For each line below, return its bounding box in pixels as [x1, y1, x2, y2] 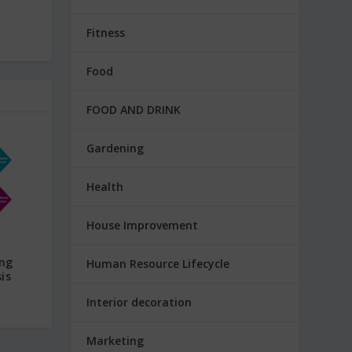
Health [86, 178, 124, 194]
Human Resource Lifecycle [86, 255, 230, 271]
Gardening [86, 140, 145, 156]
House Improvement [86, 217, 199, 233]
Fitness [86, 24, 126, 40]
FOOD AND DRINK [86, 101, 181, 117]
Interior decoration [86, 294, 192, 310]
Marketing [86, 332, 145, 348]
